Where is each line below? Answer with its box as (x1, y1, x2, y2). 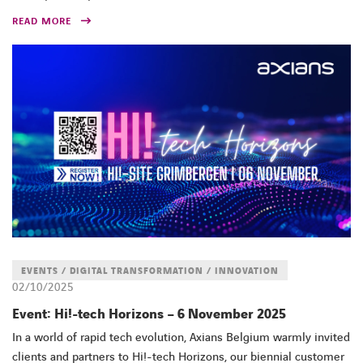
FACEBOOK (126, 208, 211, 231)
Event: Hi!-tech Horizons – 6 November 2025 (12, 305, 286, 323)
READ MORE (12, 14, 71, 28)
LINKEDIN (213, 208, 294, 231)
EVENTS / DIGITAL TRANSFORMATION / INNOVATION (21, 264, 279, 277)
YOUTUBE (267, 208, 344, 231)
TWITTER (170, 208, 241, 231)
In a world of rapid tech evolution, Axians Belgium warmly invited (12, 329, 350, 346)
